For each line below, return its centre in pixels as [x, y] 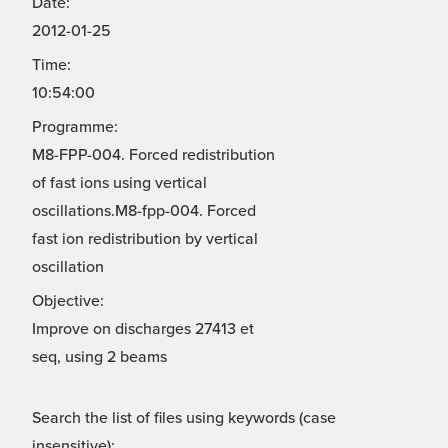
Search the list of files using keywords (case [184, 418]
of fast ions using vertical [119, 183]
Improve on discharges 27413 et [143, 329]
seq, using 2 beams [99, 357]
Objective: [68, 301]
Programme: [75, 127]
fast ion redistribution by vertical [145, 239]
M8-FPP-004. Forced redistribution [153, 155]
